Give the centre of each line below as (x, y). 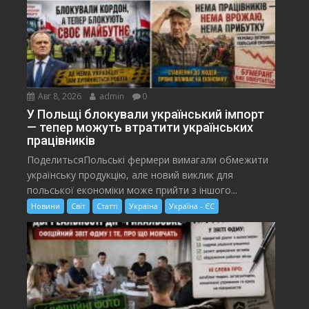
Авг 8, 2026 (59, 97)
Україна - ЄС (192, 206)
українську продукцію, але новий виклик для (130, 175)
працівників (61, 141)
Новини (46, 206)
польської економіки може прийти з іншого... (132, 190)
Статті (108, 206)
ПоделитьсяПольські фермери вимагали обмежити (148, 160)
